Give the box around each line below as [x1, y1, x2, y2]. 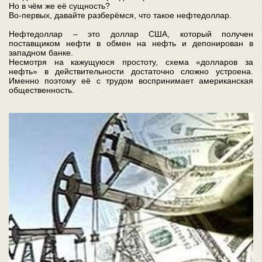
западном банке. [9, 48, 73, 57]
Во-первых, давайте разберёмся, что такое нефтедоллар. [9, 11, 232, 20]
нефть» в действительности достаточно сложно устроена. [9, 67, 253, 76]
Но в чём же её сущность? [9, 1, 110, 11]
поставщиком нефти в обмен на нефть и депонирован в [9, 39, 253, 48]
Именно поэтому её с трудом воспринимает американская [9, 76, 253, 85]
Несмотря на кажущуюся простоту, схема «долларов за [9, 57, 253, 67]
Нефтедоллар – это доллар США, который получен [9, 29, 253, 39]
